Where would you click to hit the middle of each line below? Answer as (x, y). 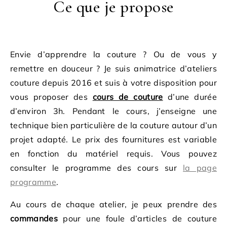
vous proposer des (51, 97)
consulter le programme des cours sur (97, 168)
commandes (34, 218)
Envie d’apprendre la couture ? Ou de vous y (113, 54)
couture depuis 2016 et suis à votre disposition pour (113, 83)
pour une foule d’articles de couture (137, 218)
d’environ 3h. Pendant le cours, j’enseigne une (113, 111)
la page (200, 168)
